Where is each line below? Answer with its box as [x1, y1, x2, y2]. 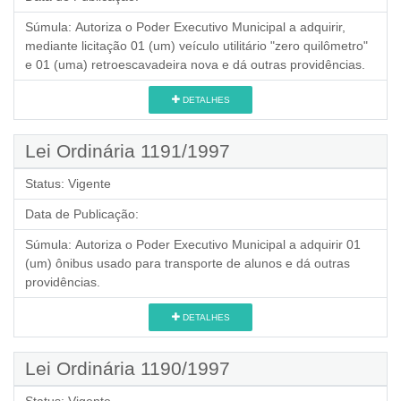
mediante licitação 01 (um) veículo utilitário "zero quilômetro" [25, 38, 368, 53]
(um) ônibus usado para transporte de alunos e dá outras [25, 256, 350, 270]
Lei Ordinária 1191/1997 [25, 141, 230, 161]
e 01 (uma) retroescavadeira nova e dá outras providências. [25, 57, 365, 72]
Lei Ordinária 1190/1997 [25, 358, 230, 379]
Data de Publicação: [25, 207, 139, 221]
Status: [25, 176, 64, 191]
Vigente [68, 176, 111, 191]
